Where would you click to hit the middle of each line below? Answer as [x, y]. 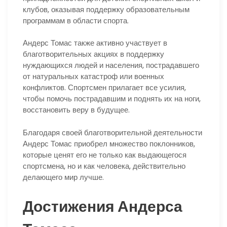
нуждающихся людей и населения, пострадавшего [111, 65]
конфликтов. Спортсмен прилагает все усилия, [104, 88]
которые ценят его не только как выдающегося [105, 155]
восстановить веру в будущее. [76, 110]
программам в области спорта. [76, 20]
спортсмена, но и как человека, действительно [104, 166]
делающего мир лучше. [63, 177]
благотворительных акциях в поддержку [93, 54]
